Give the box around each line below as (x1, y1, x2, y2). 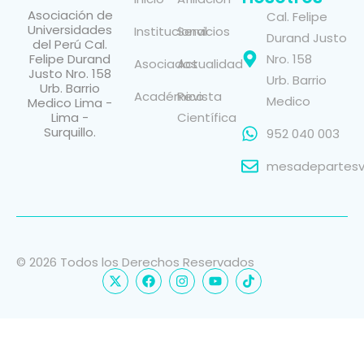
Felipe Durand (29, 50, 111, 67)
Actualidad (177, 54, 244, 72)
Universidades (28, 20, 113, 38)
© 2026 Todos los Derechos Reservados (16, 253, 254, 271)
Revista (177, 87, 223, 105)
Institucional (134, 22, 208, 40)
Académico (134, 87, 205, 105)
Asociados (134, 54, 198, 72)
